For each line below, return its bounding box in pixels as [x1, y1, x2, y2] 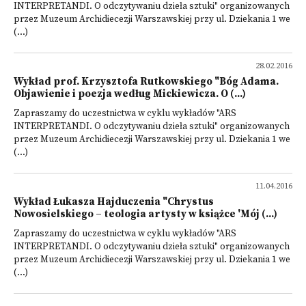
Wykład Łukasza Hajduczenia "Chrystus [14, 195, 214, 208]
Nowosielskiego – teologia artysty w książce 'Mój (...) [14, 208, 277, 221]
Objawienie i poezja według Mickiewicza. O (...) [14, 87, 246, 100]
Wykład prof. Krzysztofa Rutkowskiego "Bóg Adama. [14, 75, 279, 88]
